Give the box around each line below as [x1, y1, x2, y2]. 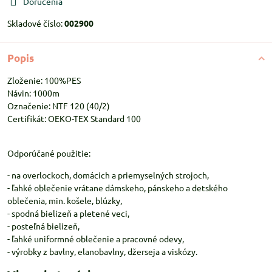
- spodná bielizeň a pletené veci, [7, 208, 129, 219]
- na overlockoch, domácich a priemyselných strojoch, [7, 169, 209, 180]
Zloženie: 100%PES [7, 75, 81, 86]
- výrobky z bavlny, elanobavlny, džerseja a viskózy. [7, 246, 197, 257]
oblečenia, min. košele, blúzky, [7, 195, 122, 206]
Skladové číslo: [7, 18, 64, 29]
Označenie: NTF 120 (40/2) [7, 100, 110, 111]
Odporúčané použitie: [7, 148, 90, 158]
